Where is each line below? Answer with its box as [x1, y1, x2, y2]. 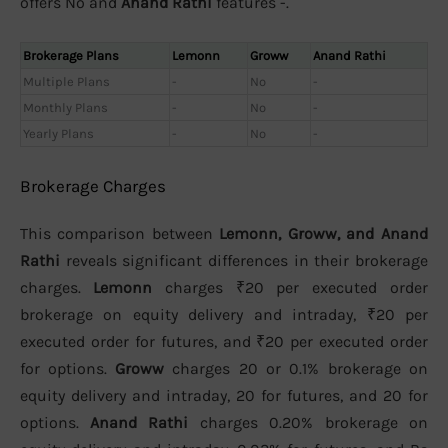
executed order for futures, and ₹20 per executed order [20, 332, 428, 352]
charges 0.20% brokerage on [188, 413, 428, 433]
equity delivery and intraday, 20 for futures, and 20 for [20, 386, 428, 406]
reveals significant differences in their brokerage [60, 251, 428, 271]
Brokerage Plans [23, 47, 119, 63]
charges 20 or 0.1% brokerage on [164, 359, 428, 379]
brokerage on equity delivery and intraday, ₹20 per [20, 305, 428, 325]
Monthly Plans [23, 99, 108, 115]
